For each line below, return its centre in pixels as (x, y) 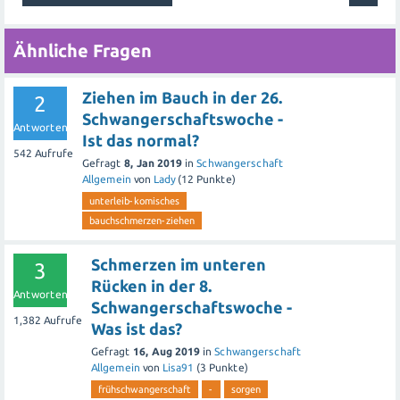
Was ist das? (137, 329)
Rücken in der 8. (151, 286)
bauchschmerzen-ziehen (142, 221)
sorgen (246, 390)
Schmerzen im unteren (179, 265)
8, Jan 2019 (153, 163)
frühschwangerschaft (145, 390)
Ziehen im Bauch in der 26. (182, 98)
